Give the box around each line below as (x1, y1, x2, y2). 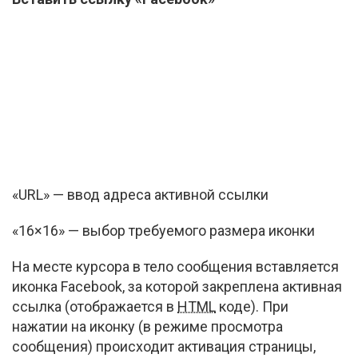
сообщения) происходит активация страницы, (12, 338, 316, 355)
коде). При (216, 298, 288, 315)
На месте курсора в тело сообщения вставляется (12, 258, 339, 275)
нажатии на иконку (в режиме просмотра (12, 318, 283, 335)
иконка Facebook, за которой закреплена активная (12, 278, 342, 295)
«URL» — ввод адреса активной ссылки (12, 186, 268, 203)
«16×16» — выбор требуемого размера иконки (12, 222, 315, 239)
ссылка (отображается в (12, 298, 177, 315)
